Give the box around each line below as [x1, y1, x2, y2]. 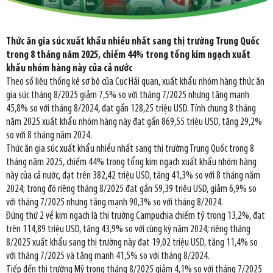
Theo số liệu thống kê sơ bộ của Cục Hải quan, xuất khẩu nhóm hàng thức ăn [6, 76, 264, 87]
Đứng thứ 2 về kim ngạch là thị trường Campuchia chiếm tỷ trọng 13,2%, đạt [6, 210, 265, 221]
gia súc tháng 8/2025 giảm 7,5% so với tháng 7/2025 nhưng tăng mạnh [6, 90, 249, 101]
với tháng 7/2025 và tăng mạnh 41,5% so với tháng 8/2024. [6, 250, 210, 261]
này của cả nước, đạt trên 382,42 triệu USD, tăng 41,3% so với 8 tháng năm [6, 170, 260, 181]
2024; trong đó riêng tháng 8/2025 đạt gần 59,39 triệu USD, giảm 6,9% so [6, 183, 257, 194]
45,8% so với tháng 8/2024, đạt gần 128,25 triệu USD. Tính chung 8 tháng [6, 103, 256, 114]
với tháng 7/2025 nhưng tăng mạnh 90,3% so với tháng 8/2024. [6, 197, 223, 208]
